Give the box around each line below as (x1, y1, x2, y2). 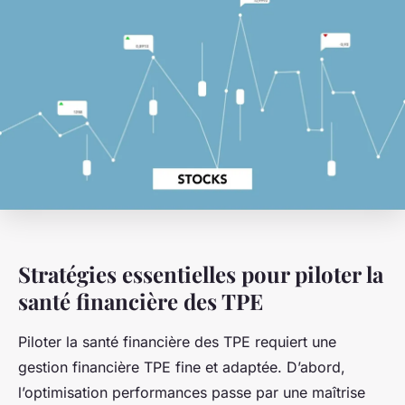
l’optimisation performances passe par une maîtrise (18, 382, 365, 401)
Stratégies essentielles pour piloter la (18, 259, 383, 288)
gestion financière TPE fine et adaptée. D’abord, (18, 357, 345, 376)
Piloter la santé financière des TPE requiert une (18, 332, 336, 351)
